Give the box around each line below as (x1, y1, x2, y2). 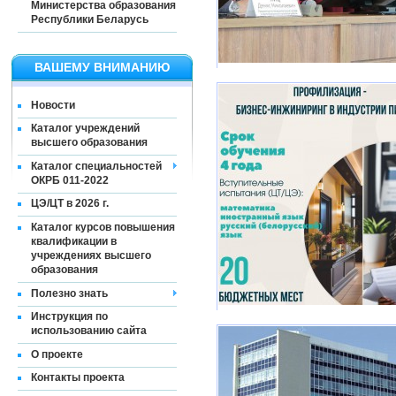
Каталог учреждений (31, 122, 140, 135)
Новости (31, 98, 75, 111)
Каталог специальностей (31, 159, 162, 172)
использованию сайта (31, 324, 147, 338)
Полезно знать (31, 286, 108, 300)
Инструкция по (31, 310, 108, 324)
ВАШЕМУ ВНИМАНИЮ (34, 59, 170, 74)
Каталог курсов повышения (31, 220, 175, 233)
